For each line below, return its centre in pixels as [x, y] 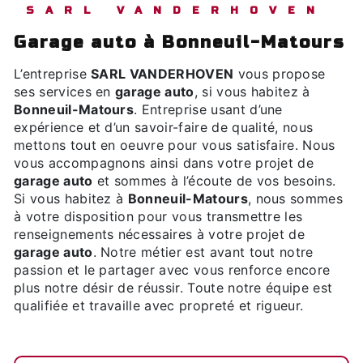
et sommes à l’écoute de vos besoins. [214, 181]
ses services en [65, 92]
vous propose [280, 74]
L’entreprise [57, 74]
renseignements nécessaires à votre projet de [160, 234]
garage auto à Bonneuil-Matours [186, 43]
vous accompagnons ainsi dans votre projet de [164, 163]
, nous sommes [295, 199]
